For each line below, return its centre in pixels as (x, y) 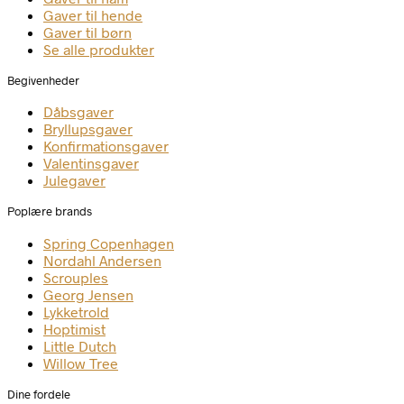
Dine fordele (39, 394)
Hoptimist (74, 328)
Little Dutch (80, 345)
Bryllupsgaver (88, 129)
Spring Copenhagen (109, 243)
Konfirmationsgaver (106, 146)
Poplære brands (50, 211)
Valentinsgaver (91, 163)
